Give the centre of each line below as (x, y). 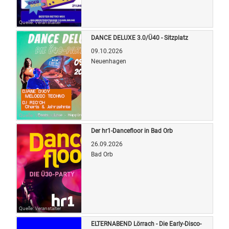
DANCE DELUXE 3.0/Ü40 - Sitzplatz (140, 38)
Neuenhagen (109, 61)
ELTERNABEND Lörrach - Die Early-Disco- (146, 224)
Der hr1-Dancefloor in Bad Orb (132, 131)
